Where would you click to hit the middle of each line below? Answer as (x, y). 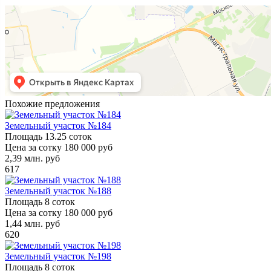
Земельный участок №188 (58, 191)
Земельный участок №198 (58, 256)
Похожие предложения (52, 103)
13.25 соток (68, 136)
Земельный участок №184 (58, 125)
